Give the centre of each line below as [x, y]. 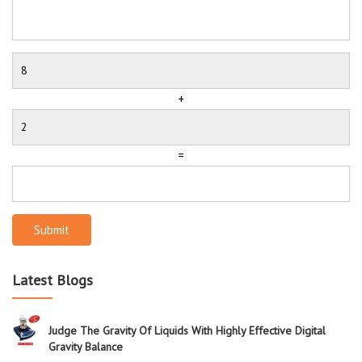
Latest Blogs [53, 280]
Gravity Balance [86, 346]
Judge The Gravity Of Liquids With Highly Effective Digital [187, 330]
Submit [52, 229]
